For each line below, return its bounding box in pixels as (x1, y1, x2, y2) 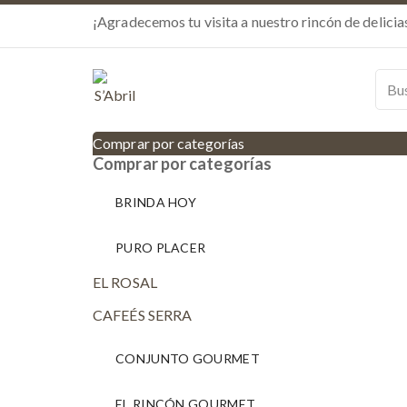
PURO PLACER (115, 240, 206, 255)
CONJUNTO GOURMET (115, 351, 260, 366)
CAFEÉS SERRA (93, 306, 193, 323)
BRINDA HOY (115, 194, 196, 210)
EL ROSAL (93, 273, 157, 291)
